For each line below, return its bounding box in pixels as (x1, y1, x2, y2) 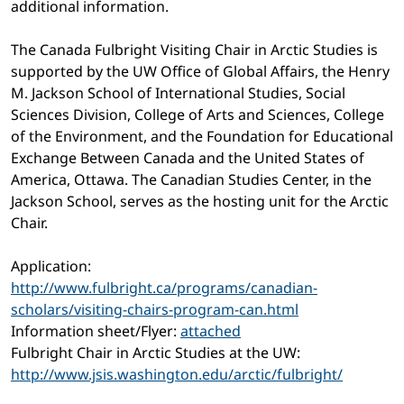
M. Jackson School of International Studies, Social (11, 82, 345, 103)
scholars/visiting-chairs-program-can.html (11, 298, 298, 319)
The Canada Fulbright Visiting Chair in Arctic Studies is (11, 39, 378, 60)
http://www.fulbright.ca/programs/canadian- (11, 277, 317, 298)
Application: (11, 255, 91, 276)
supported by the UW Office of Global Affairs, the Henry (11, 60, 390, 81)
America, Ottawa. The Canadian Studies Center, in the (11, 169, 372, 189)
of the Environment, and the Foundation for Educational (11, 125, 393, 146)
